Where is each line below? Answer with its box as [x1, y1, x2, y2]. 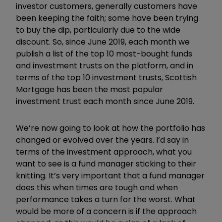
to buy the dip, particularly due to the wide [16, 24, 180, 36]
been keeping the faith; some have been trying [16, 12, 198, 24]
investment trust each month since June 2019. [16, 95, 194, 107]
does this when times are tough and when [16, 181, 178, 193]
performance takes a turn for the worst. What [16, 193, 196, 205]
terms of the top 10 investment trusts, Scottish [16, 71, 197, 83]
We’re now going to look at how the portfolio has [16, 122, 205, 134]
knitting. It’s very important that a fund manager [16, 169, 205, 181]
